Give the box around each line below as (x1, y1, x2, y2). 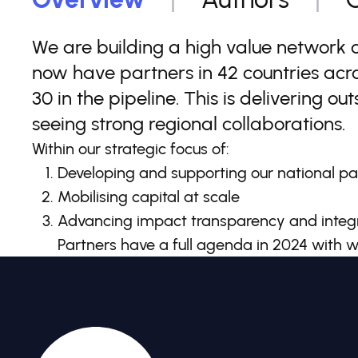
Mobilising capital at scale (58, 187, 240, 206)
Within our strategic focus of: (32, 139, 229, 158)
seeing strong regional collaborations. (32, 112, 345, 135)
